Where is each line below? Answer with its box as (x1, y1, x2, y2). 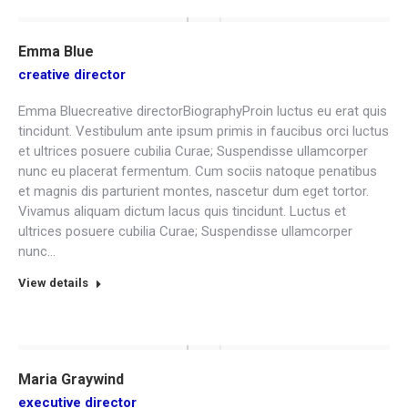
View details (18, 276, 88, 290)
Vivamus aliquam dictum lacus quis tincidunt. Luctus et (18, 203, 346, 219)
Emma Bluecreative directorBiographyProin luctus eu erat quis (18, 103, 387, 119)
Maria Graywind (18, 371, 124, 388)
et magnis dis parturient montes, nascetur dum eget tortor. (18, 183, 369, 199)
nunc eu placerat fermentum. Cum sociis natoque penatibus (18, 163, 377, 179)
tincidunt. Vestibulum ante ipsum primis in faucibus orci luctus (18, 123, 389, 139)
